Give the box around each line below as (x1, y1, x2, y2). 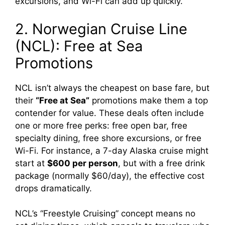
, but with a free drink (118, 158, 205, 168)
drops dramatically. (15, 183, 92, 193)
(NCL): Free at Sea (15, 37, 143, 55)
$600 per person (47, 158, 118, 168)
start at (15, 158, 47, 168)
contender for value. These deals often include (15, 107, 204, 118)
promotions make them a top (89, 95, 208, 105)
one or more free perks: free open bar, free (15, 120, 187, 131)
